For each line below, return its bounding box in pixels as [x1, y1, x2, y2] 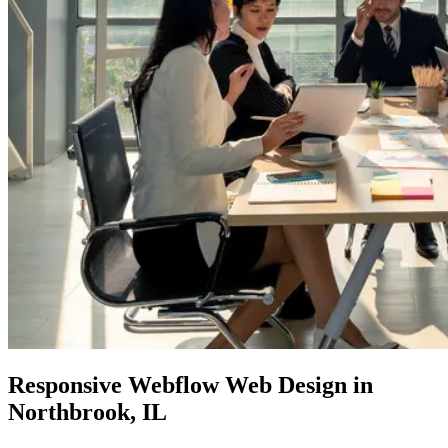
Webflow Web [128, 372, 272, 399]
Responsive [8, 372, 128, 399]
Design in [272, 372, 373, 399]
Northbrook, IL [8, 399, 167, 426]
